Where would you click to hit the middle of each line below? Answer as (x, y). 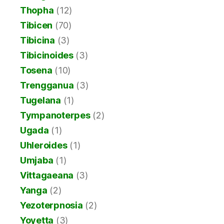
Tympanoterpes (55, 115)
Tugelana (40, 100)
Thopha (37, 10)
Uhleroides (44, 145)
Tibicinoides (47, 55)
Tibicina (37, 40)
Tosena (36, 70)
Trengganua (47, 85)
